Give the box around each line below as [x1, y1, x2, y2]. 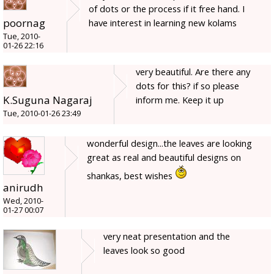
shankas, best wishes [87, 169, 175, 182]
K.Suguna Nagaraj [3, 92, 92, 107]
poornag [3, 15, 45, 30]
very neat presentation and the [103, 229, 230, 242]
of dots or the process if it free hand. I [89, 2, 245, 15]
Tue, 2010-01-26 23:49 [3, 108, 81, 119]
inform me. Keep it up [136, 93, 224, 106]
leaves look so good [103, 243, 185, 256]
